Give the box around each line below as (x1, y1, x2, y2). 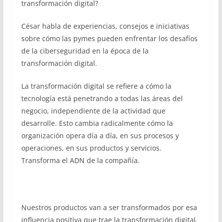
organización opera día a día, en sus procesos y (21, 131, 179, 140)
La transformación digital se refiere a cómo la (21, 81, 171, 91)
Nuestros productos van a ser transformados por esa (21, 203, 197, 212)
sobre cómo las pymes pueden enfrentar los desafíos (21, 34, 198, 43)
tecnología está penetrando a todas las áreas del (21, 94, 183, 103)
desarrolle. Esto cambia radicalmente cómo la (21, 118, 173, 128)
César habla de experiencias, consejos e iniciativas (21, 21, 189, 31)
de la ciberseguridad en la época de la (21, 46, 149, 55)
